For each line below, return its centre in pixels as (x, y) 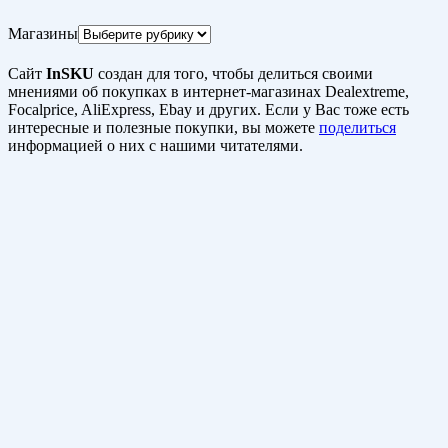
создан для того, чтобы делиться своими (233, 74)
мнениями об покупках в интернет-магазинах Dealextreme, (208, 92)
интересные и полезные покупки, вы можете (163, 128)
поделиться (357, 128)
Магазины (43, 33)
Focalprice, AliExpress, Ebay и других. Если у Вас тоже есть (208, 110)
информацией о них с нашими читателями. (155, 146)
